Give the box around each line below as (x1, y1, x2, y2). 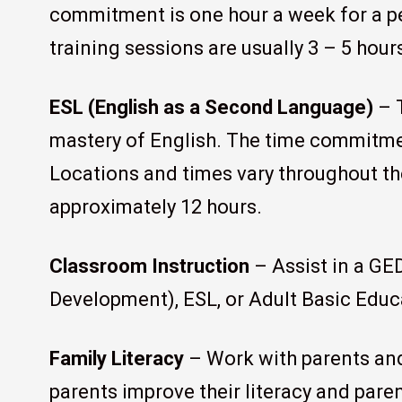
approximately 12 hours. (49, 196, 263, 219)
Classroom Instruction (49, 255, 250, 278)
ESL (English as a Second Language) (49, 96, 374, 119)
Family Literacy (49, 347, 185, 371)
